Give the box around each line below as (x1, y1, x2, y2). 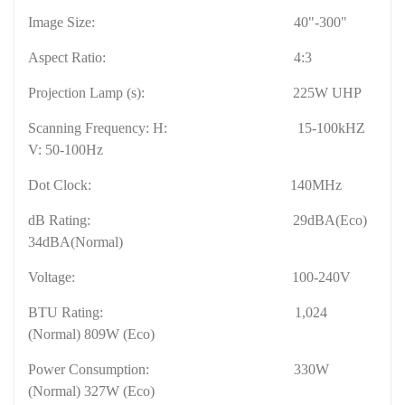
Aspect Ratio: (28, 49, 109, 65)
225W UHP (293, 84, 362, 100)
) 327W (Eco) (76, 382, 155, 399)
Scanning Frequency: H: (28, 119, 167, 136)
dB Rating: (28, 212, 94, 228)
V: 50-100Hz (28, 141, 103, 157)
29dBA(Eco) (293, 212, 367, 228)
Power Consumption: (28, 361, 153, 377)
